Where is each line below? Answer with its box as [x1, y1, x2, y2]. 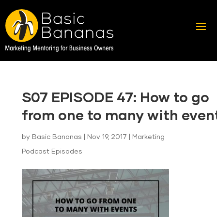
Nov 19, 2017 [87, 134, 127, 141]
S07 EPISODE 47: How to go [21, 91, 209, 106]
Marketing [132, 134, 165, 141]
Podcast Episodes [21, 148, 82, 155]
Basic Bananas [31, 134, 82, 141]
